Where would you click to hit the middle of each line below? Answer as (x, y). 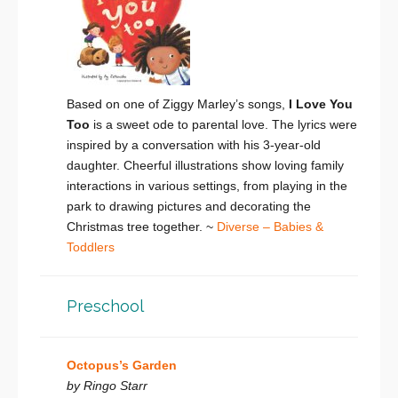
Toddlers (91, 247)
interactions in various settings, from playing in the (207, 186)
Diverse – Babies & (270, 227)
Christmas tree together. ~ (142, 227)
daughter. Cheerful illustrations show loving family (205, 166)
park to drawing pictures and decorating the (189, 207)
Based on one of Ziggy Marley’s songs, (178, 104)
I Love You (321, 104)
